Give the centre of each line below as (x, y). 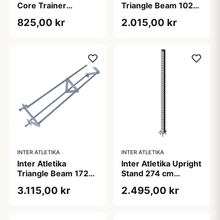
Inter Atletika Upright (161, 164)
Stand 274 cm (147, 174)
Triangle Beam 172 (53, 174)
